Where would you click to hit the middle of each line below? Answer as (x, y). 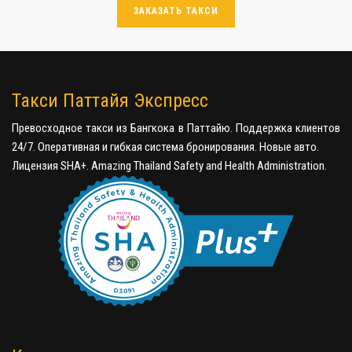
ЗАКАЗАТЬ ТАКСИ (176, 11)
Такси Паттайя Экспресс (110, 100)
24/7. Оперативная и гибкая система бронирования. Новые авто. (165, 147)
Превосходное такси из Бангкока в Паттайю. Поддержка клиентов (176, 128)
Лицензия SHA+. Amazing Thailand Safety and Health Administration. (169, 165)
